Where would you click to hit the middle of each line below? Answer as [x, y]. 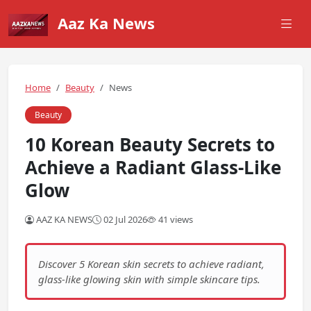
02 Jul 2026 [124, 219]
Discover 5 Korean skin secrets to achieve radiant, [151, 264]
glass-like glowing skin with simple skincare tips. [149, 279]
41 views [175, 219]
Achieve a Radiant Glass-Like [153, 167]
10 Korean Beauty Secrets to [150, 144]
